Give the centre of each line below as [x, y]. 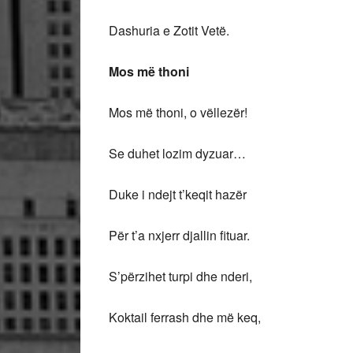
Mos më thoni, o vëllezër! [178, 112]
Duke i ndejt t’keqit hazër [178, 194]
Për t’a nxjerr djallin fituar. [179, 235]
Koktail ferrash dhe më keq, [185, 317]
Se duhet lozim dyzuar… [177, 153]
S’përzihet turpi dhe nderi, [182, 276]
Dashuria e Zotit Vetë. [169, 30]
